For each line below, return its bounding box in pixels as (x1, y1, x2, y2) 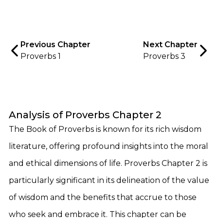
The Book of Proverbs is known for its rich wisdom (9, 125, 201, 134)
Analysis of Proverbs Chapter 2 (9, 109, 162, 121)
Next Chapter (143, 40, 198, 49)
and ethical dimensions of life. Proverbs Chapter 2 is (9, 159, 207, 168)
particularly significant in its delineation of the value (9, 176, 209, 185)
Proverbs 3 (143, 52, 185, 61)
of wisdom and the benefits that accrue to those (9, 193, 197, 202)
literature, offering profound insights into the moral (9, 142, 208, 151)
